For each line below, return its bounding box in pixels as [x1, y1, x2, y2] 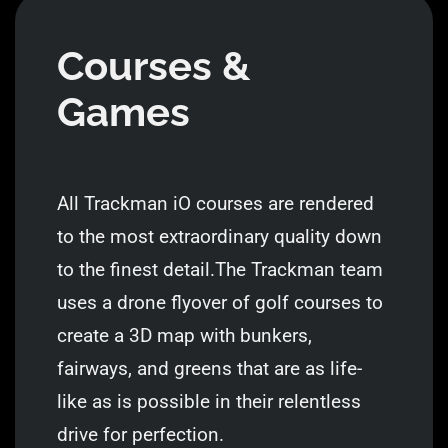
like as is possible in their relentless [56, 390, 361, 413]
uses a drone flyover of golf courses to [56, 291, 383, 314]
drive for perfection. [56, 423, 224, 446]
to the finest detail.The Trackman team [56, 258, 383, 281]
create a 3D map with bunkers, [56, 324, 312, 347]
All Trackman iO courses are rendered [56, 192, 374, 215]
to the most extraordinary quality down [56, 225, 382, 248]
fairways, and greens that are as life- [56, 357, 362, 380]
